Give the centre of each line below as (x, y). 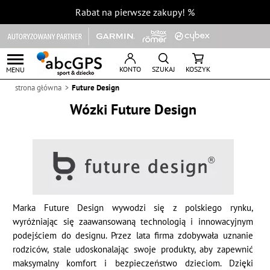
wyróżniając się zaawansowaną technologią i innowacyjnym (133, 221)
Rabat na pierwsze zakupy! (130, 12)
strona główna (38, 88)
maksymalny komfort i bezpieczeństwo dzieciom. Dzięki (133, 263)
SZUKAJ (163, 69)
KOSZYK (198, 69)
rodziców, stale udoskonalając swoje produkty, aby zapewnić (133, 249)
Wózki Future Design (133, 109)
